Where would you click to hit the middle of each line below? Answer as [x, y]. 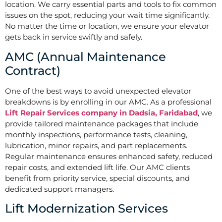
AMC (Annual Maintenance [85, 56]
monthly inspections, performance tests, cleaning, [96, 134]
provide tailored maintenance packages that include [102, 123]
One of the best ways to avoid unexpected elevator [98, 91]
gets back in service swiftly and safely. [74, 37]
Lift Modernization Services [86, 209]
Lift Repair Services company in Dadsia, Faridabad [101, 112]
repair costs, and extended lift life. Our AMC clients [97, 167]
